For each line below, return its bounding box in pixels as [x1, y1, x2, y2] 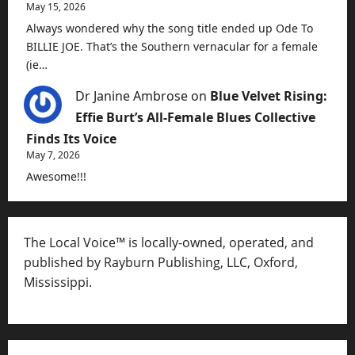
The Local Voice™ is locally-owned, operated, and [24, 234, 314, 252]
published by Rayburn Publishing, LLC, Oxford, [24, 254, 298, 272]
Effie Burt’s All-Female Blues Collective [75, 109, 315, 127]
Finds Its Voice [26, 130, 116, 148]
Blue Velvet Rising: [210, 87, 327, 105]
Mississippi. [24, 273, 92, 292]
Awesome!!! [26, 169, 86, 185]
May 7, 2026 [26, 148, 80, 162]
